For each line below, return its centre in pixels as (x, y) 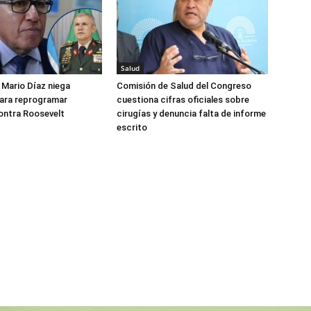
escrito (132, 127)
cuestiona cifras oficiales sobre (183, 100)
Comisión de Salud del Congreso (184, 86)
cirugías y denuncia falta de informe (191, 114)
